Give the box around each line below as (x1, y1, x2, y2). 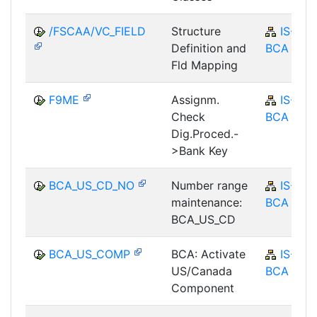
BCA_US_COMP (49, 246, 130, 261)
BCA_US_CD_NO (49, 178, 134, 192)
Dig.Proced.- (171, 126, 238, 141)
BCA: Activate (171, 246, 246, 261)
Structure (171, 23, 221, 38)
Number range (171, 178, 248, 192)
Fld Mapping (171, 57, 238, 72)
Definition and (171, 40, 246, 55)
